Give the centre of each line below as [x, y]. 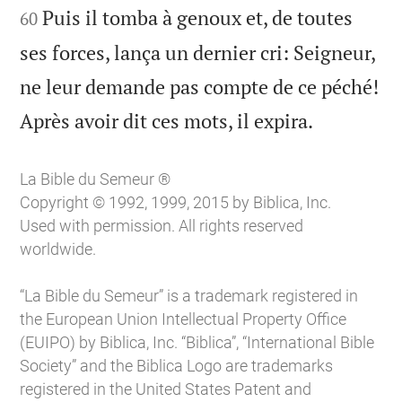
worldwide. [58, 249]
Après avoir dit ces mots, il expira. [167, 120]
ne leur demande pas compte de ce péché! [200, 86]
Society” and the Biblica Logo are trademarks [177, 366]
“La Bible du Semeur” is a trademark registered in [189, 296]
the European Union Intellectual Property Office [184, 319]
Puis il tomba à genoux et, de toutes [198, 17]
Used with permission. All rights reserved [162, 226]
